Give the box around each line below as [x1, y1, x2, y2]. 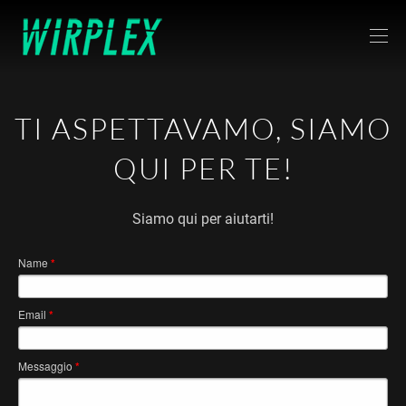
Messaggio [18, 358, 75, 373]
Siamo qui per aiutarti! [132, 210, 274, 227]
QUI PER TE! [112, 150, 294, 186]
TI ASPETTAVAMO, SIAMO [14, 111, 392, 146]
